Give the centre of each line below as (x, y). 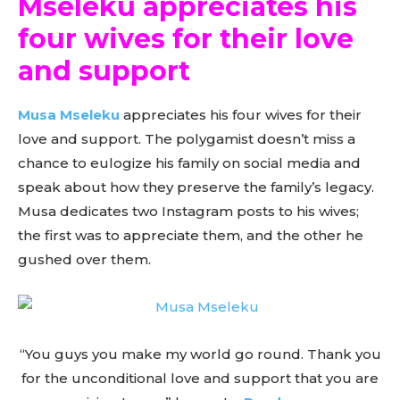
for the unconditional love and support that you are (200, 378)
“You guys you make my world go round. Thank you (200, 354)
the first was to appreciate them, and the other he (191, 235)
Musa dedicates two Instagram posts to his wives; (188, 211)
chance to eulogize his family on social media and (189, 162)
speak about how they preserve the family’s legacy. (196, 187)
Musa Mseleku (69, 114)
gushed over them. (84, 259)
